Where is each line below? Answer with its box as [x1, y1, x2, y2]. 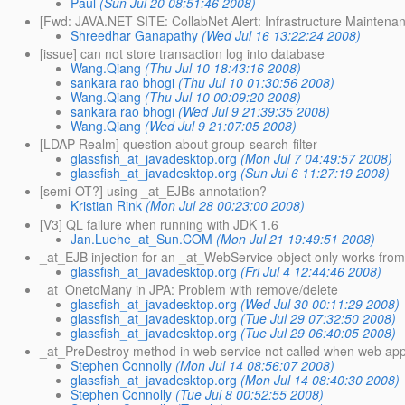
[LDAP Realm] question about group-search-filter [40, 135, 318, 154]
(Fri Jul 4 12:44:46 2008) [240, 261, 382, 280]
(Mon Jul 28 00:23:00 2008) [146, 196, 306, 215]
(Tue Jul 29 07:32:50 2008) [240, 309, 397, 327]
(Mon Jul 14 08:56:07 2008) [175, 356, 335, 375]
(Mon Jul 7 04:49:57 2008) [240, 149, 393, 168]
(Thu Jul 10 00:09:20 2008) [145, 88, 302, 107]
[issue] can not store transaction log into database [40, 44, 325, 63]
